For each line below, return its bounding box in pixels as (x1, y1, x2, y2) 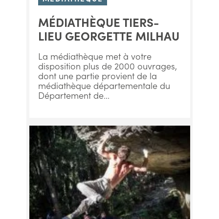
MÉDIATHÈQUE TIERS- (38, 14, 159, 30)
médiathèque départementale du (38, 79, 170, 91)
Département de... (38, 89, 109, 101)
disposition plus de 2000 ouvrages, (38, 60, 177, 72)
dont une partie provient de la (38, 69, 157, 82)
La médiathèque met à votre (38, 50, 152, 62)
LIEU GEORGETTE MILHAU (38, 27, 179, 44)
